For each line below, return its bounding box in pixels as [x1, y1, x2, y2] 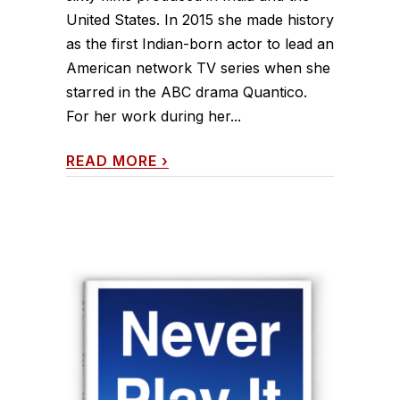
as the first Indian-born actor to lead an [66, 35, 334, 53]
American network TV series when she [66, 59, 330, 77]
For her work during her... [66, 107, 241, 125]
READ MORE [66, 152, 157, 170]
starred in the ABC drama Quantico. [66, 83, 307, 101]
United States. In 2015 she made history [66, 11, 334, 29]
